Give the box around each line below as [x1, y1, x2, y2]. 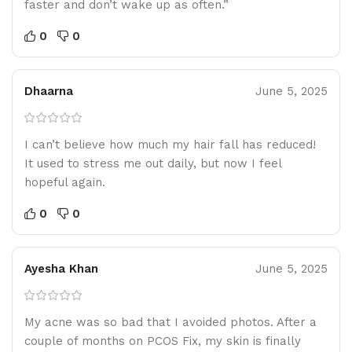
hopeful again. [24, 174, 105, 189]
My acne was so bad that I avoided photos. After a [24, 314, 317, 329]
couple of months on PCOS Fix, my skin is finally [24, 333, 301, 348]
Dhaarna [24, 83, 73, 98]
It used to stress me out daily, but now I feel [24, 156, 281, 170]
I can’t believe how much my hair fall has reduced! [24, 137, 316, 152]
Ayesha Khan [24, 261, 98, 276]
